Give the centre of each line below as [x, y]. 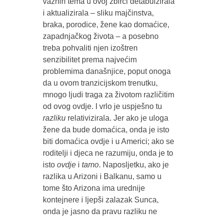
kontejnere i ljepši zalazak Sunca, [100, 200]
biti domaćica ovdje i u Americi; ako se [108, 141]
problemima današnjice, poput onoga [107, 71]
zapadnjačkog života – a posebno [100, 36]
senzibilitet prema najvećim [90, 59]
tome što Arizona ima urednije [94, 188]
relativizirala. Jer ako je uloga [118, 118]
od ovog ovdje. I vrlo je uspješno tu [102, 106]
